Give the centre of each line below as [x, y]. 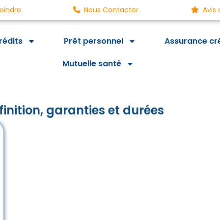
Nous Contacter [111, 10]
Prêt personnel [93, 41]
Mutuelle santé [92, 64]
